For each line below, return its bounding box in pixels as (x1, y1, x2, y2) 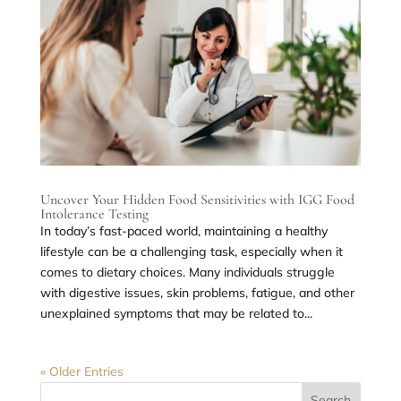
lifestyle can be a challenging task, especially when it (39, 243, 343, 260)
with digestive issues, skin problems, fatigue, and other (39, 284, 354, 301)
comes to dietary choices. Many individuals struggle (39, 263, 335, 280)
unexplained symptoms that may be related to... (39, 304, 312, 321)
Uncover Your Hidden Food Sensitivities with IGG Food (39, 190, 354, 209)
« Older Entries (39, 363, 124, 380)
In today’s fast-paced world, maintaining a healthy (39, 222, 328, 239)
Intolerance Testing (39, 204, 149, 223)
